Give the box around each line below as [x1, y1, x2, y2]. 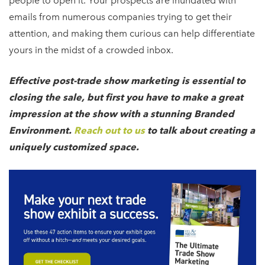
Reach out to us [74, 125, 145, 137]
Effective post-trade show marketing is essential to [9, 75, 245, 87]
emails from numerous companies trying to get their [9, 11, 232, 23]
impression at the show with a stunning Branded [9, 108, 234, 120]
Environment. [9, 125, 74, 137]
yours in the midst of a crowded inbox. [9, 44, 173, 56]
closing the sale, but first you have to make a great [9, 92, 243, 104]
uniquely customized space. [9, 141, 139, 153]
